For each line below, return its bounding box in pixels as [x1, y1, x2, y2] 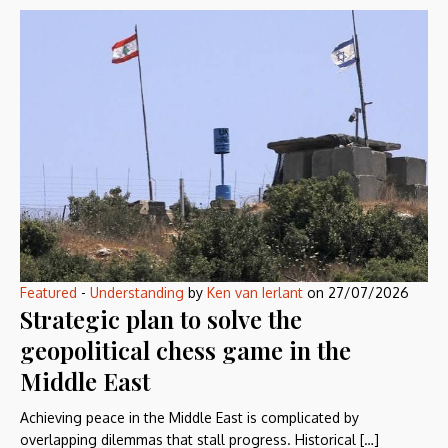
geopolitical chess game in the [20, 333, 351, 366]
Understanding [90, 283, 184, 301]
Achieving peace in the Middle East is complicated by [20, 408, 359, 426]
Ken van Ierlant [207, 283, 303, 301]
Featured [20, 283, 77, 301]
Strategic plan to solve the [20, 302, 302, 335]
